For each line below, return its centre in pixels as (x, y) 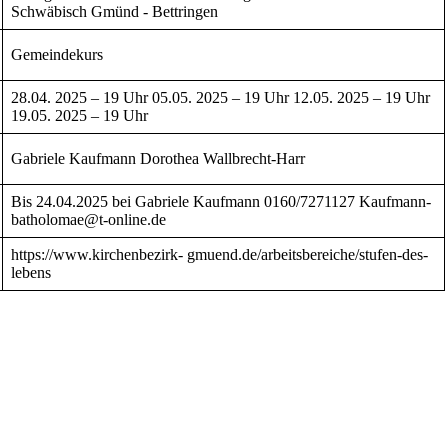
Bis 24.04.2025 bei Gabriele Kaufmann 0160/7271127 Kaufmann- (221, 201)
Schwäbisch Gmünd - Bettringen (114, 11)
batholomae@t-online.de (88, 219)
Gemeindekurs (57, 54)
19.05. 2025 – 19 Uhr (79, 115)
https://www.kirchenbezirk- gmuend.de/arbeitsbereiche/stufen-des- (219, 254)
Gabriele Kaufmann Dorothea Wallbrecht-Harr (158, 158)
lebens (31, 272)
